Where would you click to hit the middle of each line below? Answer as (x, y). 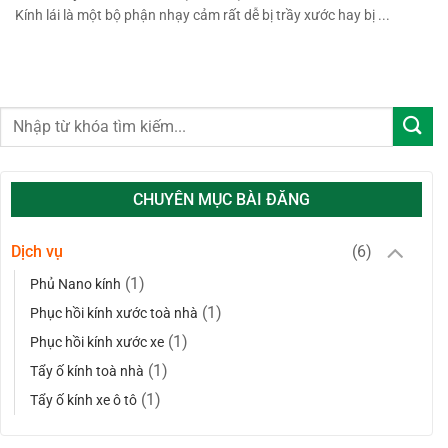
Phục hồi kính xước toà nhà (114, 314)
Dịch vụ (37, 251)
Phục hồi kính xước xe (97, 343)
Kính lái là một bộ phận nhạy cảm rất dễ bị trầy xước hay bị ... (202, 15)
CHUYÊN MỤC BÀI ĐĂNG (221, 199)
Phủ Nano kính (75, 285)
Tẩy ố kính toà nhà (87, 372)
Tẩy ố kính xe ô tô (83, 401)
